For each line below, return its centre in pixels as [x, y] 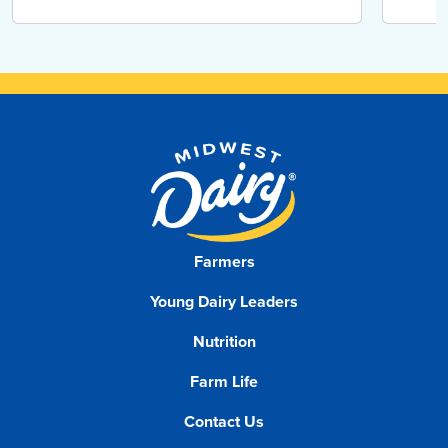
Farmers [224, 261]
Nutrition [224, 341]
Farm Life [224, 381]
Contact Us [224, 421]
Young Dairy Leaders [224, 301]
